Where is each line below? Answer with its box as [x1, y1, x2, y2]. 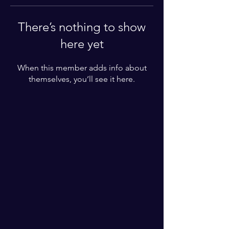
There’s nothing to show [18, 19, 146, 34]
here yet [60, 36, 104, 51]
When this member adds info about [17, 63, 147, 73]
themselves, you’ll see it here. [29, 74, 135, 84]
